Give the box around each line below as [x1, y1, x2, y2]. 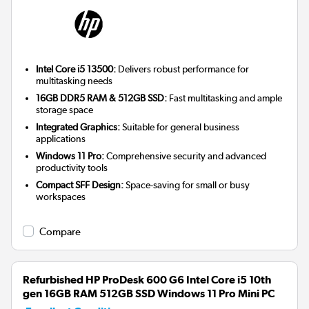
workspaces [36, 191, 86, 203]
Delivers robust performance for [116, 63, 250, 75]
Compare [39, 226, 81, 239]
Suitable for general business [120, 121, 240, 133]
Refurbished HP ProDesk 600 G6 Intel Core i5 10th [23, 273, 271, 287]
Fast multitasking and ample [167, 92, 283, 104]
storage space [36, 104, 94, 116]
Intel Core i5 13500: [36, 63, 117, 75]
